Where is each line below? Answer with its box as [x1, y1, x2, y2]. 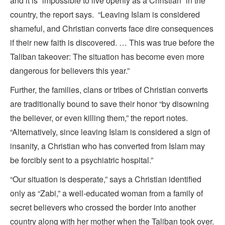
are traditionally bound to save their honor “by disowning [10, 98, 209, 110]
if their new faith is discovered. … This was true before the [10, 37, 214, 49]
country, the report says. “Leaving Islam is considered [10, 9, 200, 21]
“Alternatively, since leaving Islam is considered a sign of [10, 126, 210, 138]
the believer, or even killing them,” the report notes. [10, 112, 188, 124]
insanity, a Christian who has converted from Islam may [10, 140, 205, 152]
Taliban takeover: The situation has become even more [10, 51, 204, 63]
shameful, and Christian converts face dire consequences [10, 23, 213, 35]
